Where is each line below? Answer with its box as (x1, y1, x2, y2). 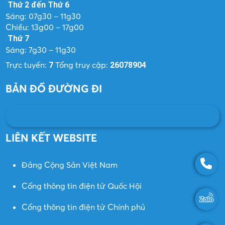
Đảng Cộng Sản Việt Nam (22, 159, 118, 170)
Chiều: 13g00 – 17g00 (6, 22, 84, 32)
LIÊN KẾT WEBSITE (6, 131, 97, 144)
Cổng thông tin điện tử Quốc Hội (22, 180, 142, 191)
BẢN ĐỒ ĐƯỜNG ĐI (6, 82, 102, 95)
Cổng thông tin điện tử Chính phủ (22, 201, 146, 212)
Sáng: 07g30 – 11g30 (6, 11, 81, 21)
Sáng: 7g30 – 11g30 (6, 44, 76, 55)
